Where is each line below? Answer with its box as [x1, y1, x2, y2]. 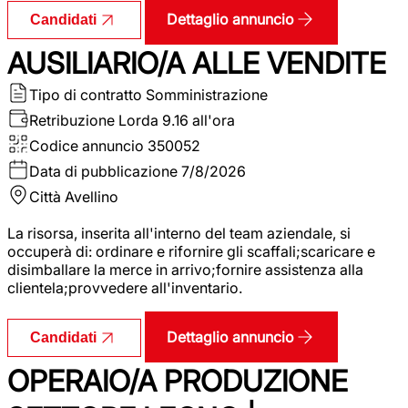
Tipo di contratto [29, 85, 142, 104]
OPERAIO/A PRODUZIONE [7, 362, 348, 399]
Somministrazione [146, 85, 268, 104]
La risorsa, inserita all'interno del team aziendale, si [7, 223, 351, 242]
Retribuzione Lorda [29, 110, 158, 129]
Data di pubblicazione [29, 161, 178, 180]
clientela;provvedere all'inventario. [7, 278, 242, 297]
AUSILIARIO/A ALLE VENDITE [7, 45, 386, 81]
